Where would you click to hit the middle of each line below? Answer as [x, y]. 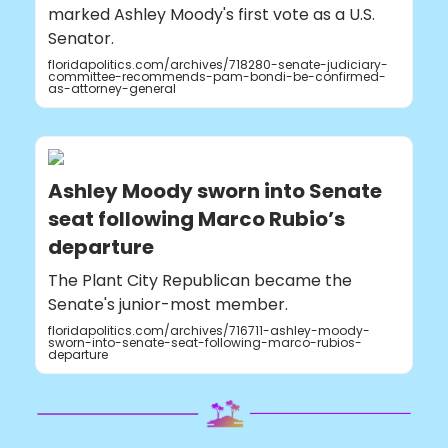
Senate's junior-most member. [168, 305]
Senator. [81, 39]
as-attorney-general [112, 89]
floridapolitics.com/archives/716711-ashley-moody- [209, 331]
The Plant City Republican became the [200, 281]
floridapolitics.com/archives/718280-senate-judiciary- [218, 65]
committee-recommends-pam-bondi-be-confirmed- [217, 77]
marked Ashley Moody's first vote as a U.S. [211, 15]
